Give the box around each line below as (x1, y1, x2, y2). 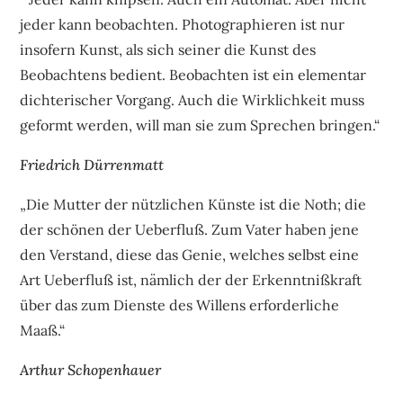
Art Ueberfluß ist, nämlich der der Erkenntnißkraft (20, 270, 363, 289)
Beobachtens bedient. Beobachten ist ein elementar (20, 65, 367, 84)
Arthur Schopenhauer (20, 360, 162, 379)
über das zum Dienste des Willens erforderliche (20, 295, 340, 314)
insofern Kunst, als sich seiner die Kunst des (20, 40, 317, 58)
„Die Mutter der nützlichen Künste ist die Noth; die (20, 194, 367, 213)
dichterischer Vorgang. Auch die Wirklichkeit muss (20, 90, 365, 109)
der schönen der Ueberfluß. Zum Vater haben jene (20, 219, 360, 238)
